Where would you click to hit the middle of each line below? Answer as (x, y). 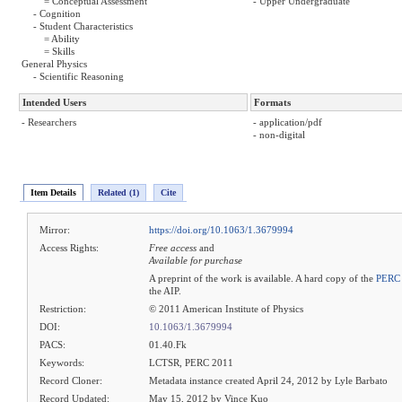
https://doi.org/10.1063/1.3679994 (221, 230)
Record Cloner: (71, 380)
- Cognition (57, 14)
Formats (272, 103)
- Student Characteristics (83, 26)
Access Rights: (70, 248)
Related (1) (118, 192)
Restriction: (63, 309)
